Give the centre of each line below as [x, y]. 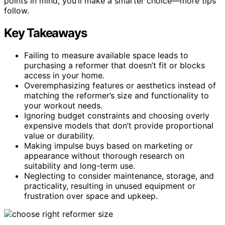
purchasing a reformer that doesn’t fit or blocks [115, 65]
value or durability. [59, 135]
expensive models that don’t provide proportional [119, 125]
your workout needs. [63, 105]
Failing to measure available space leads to [106, 55]
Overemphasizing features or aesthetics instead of [120, 85]
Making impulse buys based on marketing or [108, 145]
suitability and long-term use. [80, 165]
